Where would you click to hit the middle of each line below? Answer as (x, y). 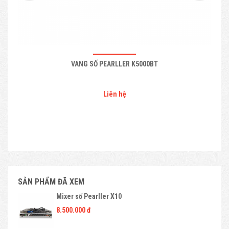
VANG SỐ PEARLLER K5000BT (114, 64)
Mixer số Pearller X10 (89, 196)
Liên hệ (114, 94)
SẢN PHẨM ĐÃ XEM (51, 181)
